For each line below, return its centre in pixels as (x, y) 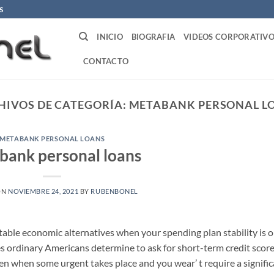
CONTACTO (106, 61)
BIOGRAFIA (153, 37)
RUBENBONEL (115, 191)
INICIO (110, 37)
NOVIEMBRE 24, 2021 (43, 191)
